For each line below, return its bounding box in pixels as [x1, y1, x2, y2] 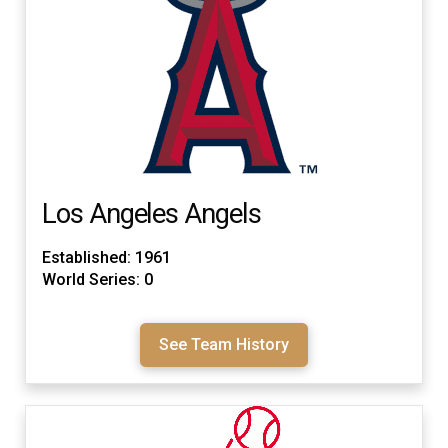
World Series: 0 [42, 269, 153, 289]
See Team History [159, 334, 289, 354]
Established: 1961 [42, 247, 171, 267]
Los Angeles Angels [42, 197, 261, 230]
